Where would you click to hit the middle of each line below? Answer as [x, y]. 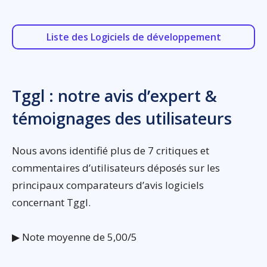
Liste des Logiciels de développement [133, 37]
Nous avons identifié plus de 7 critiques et [111, 151]
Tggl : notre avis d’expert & [114, 96]
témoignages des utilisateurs [122, 119]
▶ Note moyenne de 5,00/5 [74, 237]
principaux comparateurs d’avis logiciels [108, 185]
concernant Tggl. [51, 203]
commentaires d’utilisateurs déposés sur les [116, 168]
